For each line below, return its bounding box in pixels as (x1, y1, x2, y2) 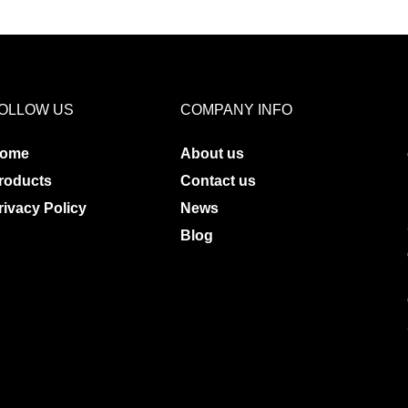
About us (179, 145, 244, 161)
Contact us (179, 172, 256, 189)
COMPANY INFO (179, 101, 292, 117)
